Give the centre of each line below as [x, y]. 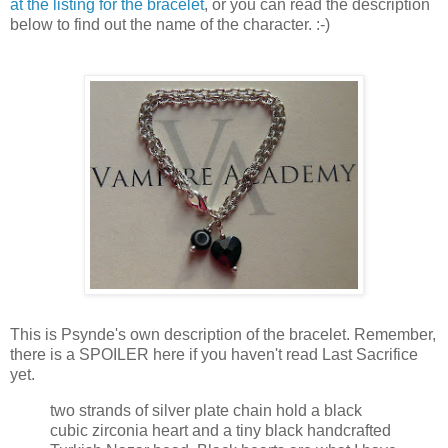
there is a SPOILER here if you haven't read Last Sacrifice [214, 354]
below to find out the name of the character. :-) [170, 24]
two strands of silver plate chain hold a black [206, 410]
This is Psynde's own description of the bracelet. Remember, [223, 334]
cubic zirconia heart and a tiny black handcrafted [220, 430]
